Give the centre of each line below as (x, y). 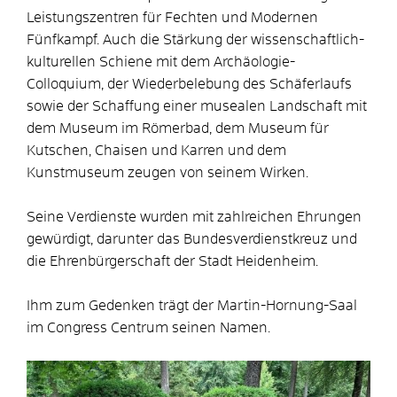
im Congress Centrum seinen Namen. (148, 328)
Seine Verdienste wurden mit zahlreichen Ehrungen (194, 218)
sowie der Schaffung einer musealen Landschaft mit (197, 107)
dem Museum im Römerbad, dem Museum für (178, 129)
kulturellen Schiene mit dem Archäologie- (161, 62)
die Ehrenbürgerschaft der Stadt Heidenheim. (172, 262)
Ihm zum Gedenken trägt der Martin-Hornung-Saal (192, 306)
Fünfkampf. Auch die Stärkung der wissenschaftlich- (195, 40)
